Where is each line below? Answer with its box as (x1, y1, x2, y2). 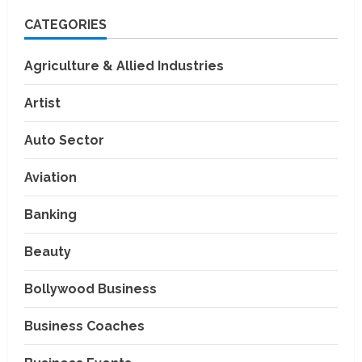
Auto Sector (24, 132, 104, 148)
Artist (24, 95, 61, 111)
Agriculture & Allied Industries (24, 57, 224, 74)
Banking (24, 206, 77, 222)
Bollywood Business (24, 280, 157, 297)
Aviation (24, 169, 77, 185)
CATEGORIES (24, 16, 107, 32)
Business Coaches (24, 318, 145, 334)
